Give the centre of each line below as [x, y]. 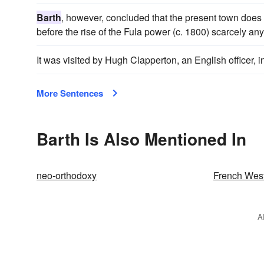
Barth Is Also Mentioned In [141, 139]
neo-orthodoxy [67, 175]
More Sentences [70, 93]
